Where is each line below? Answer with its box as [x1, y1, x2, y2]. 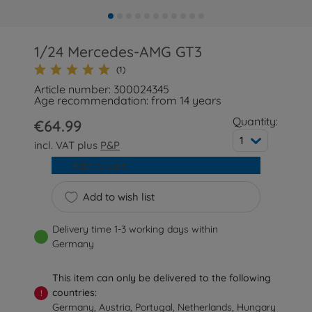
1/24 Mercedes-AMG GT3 [34, 42, 203, 61]
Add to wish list [82, 190, 155, 203]
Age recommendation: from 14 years [34, 93, 222, 107]
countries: [52, 286, 97, 299]
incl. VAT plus [34, 139, 101, 152]
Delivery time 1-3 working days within [52, 223, 219, 235]
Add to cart [71, 159, 126, 172]
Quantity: [232, 114, 278, 128]
